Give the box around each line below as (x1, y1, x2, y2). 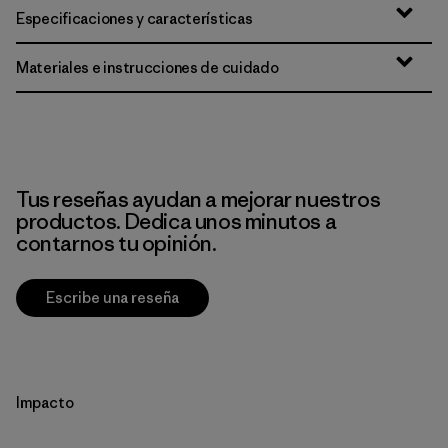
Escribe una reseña (46, 288, 179, 307)
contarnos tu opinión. (16, 230, 217, 257)
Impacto (16, 393, 74, 412)
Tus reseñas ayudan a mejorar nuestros (16, 186, 381, 213)
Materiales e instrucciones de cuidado (16, 58, 279, 77)
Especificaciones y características (16, 9, 253, 28)
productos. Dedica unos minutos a (16, 208, 337, 235)
